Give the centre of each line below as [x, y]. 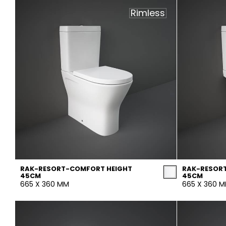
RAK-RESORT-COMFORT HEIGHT [76, 169]
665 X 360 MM [45, 184]
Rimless [148, 13]
